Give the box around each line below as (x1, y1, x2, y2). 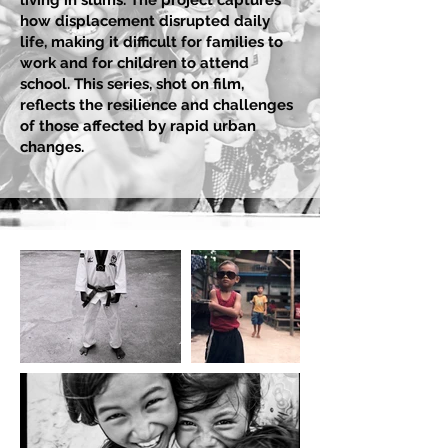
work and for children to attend (20, 54, 249, 72)
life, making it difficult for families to (20, 33, 283, 51)
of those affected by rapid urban (20, 117, 256, 135)
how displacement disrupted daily (20, 12, 270, 30)
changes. (20, 138, 84, 156)
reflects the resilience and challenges (20, 96, 293, 114)
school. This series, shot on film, (20, 75, 244, 93)
